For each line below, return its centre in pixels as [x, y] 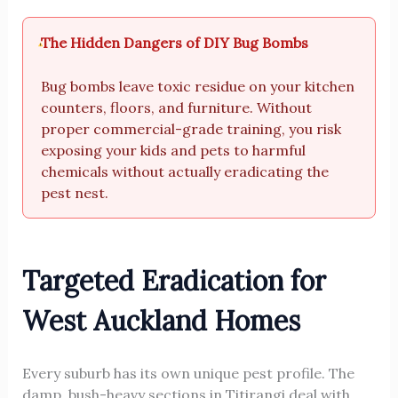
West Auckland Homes [161, 321]
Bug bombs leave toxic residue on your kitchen [198, 87]
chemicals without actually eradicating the [185, 172]
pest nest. [75, 193]
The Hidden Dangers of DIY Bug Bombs [175, 42]
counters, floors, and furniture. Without [177, 108]
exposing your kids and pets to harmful [174, 151]
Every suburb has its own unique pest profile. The [188, 374]
